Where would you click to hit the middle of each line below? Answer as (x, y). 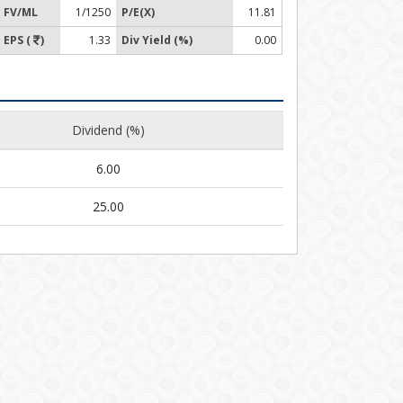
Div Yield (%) (157, 40)
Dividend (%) (108, 130)
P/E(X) (138, 12)
